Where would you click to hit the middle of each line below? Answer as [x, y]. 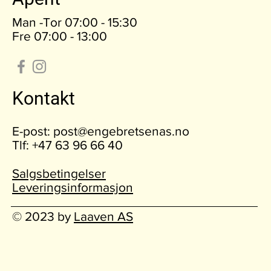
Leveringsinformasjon [73, 188]
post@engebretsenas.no [121, 131]
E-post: [33, 131]
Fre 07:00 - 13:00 [60, 36]
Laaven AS [103, 217]
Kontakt [44, 99]
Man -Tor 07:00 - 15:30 [75, 22]
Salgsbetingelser [59, 174]
